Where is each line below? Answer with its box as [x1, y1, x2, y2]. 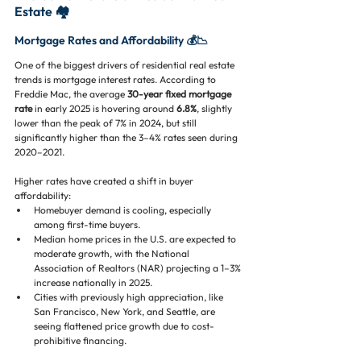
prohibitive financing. [34, 334, 127, 346]
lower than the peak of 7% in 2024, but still [15, 117, 199, 129]
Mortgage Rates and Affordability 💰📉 [15, 33, 208, 48]
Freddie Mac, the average [15, 88, 127, 100]
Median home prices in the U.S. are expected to [34, 233, 239, 245]
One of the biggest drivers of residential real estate [15, 59, 237, 71]
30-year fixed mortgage [127, 88, 234, 100]
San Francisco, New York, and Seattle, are [34, 305, 218, 317]
